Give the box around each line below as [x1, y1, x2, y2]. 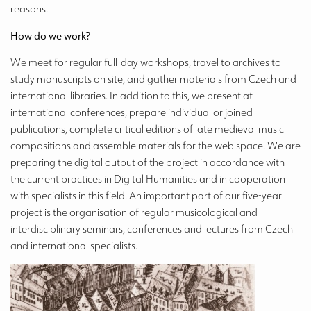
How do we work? [10, 28, 92, 43]
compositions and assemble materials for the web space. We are [10, 138, 301, 153]
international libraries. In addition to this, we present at [10, 88, 253, 103]
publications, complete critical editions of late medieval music [10, 121, 284, 136]
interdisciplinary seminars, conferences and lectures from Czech [10, 221, 293, 236]
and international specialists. [10, 238, 137, 253]
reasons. [10, 1, 50, 16]
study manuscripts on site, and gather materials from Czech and [10, 72, 296, 86]
